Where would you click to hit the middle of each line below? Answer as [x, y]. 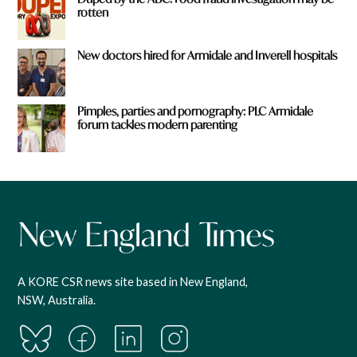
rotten [93, 12]
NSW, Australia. [57, 300]
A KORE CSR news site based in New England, [133, 282]
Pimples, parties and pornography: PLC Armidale [196, 112]
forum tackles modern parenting [158, 125]
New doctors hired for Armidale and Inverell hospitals [208, 55]
